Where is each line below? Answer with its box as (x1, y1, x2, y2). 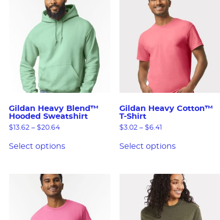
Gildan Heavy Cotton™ (119, 105, 213, 113)
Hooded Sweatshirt (9, 112, 88, 121)
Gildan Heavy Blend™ (9, 105, 99, 113)
